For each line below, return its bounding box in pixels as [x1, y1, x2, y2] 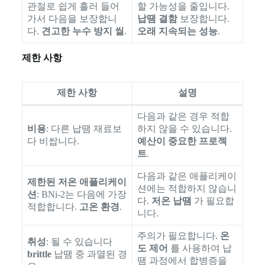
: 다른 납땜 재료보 [46, 124, 122, 134]
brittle [27, 249, 51, 260]
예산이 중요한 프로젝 [137, 136, 227, 147]
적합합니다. [27, 202, 79, 212]
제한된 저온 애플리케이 [27, 177, 127, 188]
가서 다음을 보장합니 [27, 13, 117, 24]
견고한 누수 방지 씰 [41, 25, 124, 36]
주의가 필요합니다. [137, 231, 220, 241]
